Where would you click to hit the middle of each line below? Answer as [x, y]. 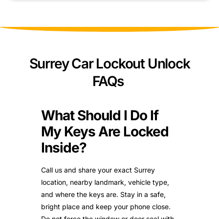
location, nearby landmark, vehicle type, [105, 182]
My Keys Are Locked [105, 132]
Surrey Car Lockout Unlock [109, 64]
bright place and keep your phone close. [106, 207]
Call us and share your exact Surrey [98, 170]
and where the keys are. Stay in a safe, [103, 195]
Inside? [64, 148]
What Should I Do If [100, 116]
